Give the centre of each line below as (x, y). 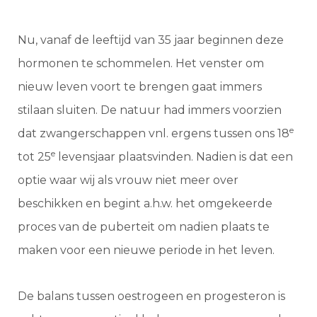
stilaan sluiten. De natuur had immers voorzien (150, 110)
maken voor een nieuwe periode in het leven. (148, 250)
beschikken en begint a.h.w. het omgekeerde (145, 204)
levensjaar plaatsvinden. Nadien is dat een (174, 157)
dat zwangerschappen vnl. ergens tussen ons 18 (154, 134)
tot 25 (34, 157)
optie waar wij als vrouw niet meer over (128, 180)
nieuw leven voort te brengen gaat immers (140, 87)
